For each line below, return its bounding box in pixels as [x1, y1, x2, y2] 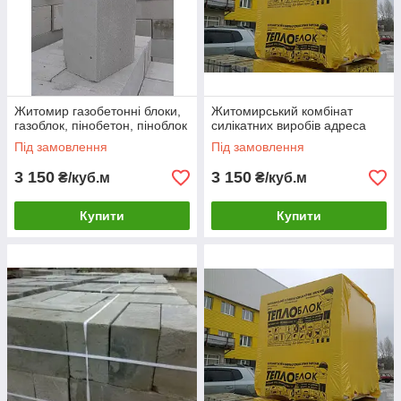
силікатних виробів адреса [211, 118, 366, 132]
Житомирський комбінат [211, 104, 353, 118]
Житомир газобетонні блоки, [14, 104, 181, 118]
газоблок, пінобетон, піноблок [14, 118, 187, 132]
